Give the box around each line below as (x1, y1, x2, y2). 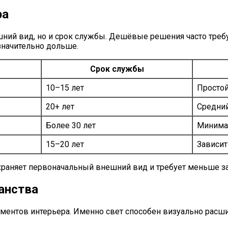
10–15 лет (46, 82, 84, 93)
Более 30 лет (46, 120, 96, 130)
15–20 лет (46, 139, 84, 149)
